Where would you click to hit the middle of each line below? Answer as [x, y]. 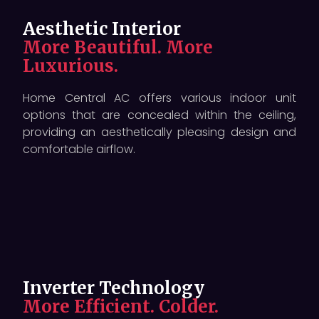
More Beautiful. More [118, 47]
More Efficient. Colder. [121, 306]
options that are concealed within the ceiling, [159, 115]
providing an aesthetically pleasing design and [159, 132]
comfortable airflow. [79, 149]
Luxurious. [70, 66]
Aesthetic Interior [102, 28]
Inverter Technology [114, 288]
